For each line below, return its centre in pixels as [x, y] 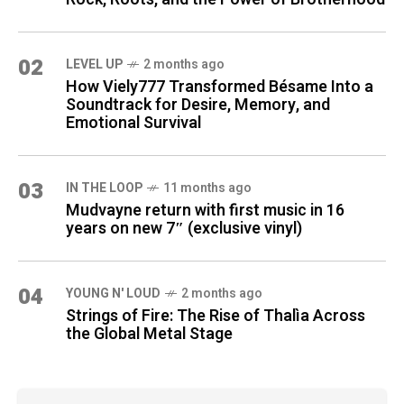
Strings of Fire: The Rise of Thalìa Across [216, 316]
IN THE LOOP [104, 188]
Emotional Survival [133, 123]
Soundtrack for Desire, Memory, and [198, 105]
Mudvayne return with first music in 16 [205, 210]
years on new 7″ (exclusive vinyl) [184, 228]
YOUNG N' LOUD [113, 293]
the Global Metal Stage [149, 334]
